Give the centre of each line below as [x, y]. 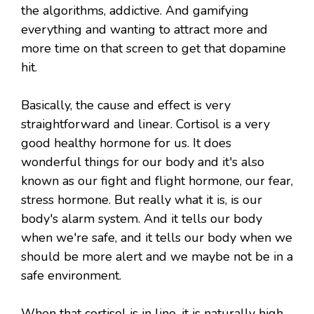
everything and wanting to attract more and [144, 30]
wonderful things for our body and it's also [143, 162]
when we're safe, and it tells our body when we [157, 238]
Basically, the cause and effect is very [126, 105]
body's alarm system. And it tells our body [142, 219]
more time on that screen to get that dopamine [153, 49]
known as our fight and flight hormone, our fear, [157, 181]
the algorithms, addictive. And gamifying [135, 11]
